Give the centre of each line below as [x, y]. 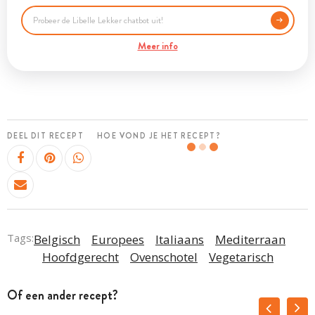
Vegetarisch [241, 257]
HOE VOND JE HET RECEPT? [159, 136]
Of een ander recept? [63, 295]
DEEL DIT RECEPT [45, 136]
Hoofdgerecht [81, 257]
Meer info [157, 46]
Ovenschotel [164, 257]
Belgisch [57, 239]
